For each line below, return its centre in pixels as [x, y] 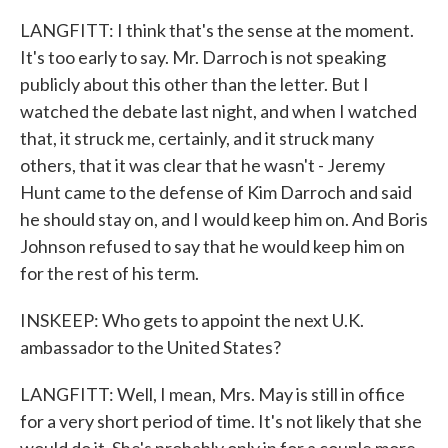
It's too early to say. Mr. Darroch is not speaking [203, 57]
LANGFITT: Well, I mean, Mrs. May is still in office [212, 394]
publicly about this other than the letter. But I [194, 84]
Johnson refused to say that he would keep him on [212, 246]
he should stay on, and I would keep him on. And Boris [224, 219]
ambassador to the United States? [150, 347]
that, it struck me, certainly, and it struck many [197, 138]
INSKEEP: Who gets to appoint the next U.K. [192, 320]
